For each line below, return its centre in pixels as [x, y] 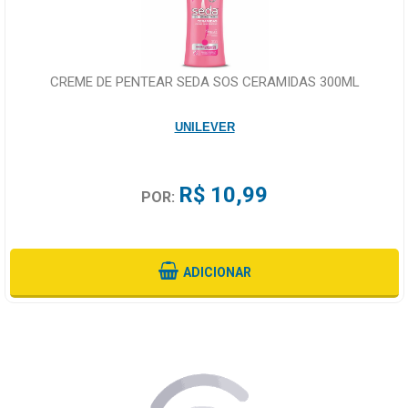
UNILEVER [204, 127]
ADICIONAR [217, 273]
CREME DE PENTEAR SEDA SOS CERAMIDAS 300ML [204, 82]
